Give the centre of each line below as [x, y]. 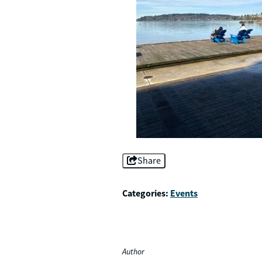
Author [133, 252]
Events [184, 194]
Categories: [145, 194]
